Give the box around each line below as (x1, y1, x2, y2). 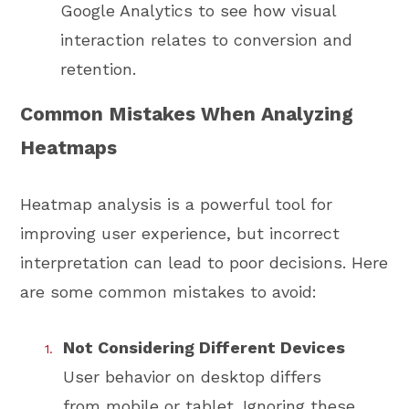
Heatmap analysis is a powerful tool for (20, 194, 333, 215)
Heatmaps (20, 135, 118, 159)
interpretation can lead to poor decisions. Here (20, 253, 389, 273)
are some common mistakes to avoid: (20, 282, 318, 302)
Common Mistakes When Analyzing (20, 101, 354, 125)
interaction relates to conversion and (60, 29, 353, 49)
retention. (60, 58, 137, 79)
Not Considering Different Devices (63, 337, 346, 357)
